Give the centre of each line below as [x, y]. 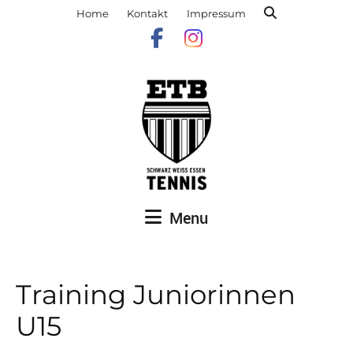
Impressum [216, 13]
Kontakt [148, 13]
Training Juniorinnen [156, 295]
